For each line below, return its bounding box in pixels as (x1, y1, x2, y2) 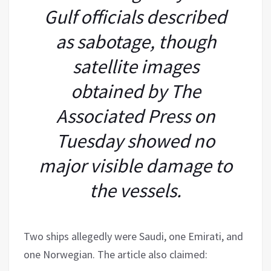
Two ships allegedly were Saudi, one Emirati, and (24, 229, 243, 243)
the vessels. (90, 178, 181, 203)
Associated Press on (56, 103, 215, 128)
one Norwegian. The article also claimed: (24, 247, 207, 261)
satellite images (72, 54, 199, 79)
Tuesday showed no (56, 128, 215, 153)
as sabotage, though (55, 29, 216, 54)
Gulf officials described (44, 4, 227, 29)
